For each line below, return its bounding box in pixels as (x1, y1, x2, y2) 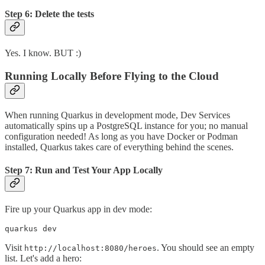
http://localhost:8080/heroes (24, 244, 157, 253)
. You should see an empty (157, 243, 254, 253)
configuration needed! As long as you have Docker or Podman (5, 131, 238, 141)
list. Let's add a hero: (5, 253, 82, 264)
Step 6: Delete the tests (5, 9, 94, 20)
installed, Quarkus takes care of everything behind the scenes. (5, 141, 234, 152)
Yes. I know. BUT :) (5, 48, 81, 59)
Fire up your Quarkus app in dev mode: (5, 204, 152, 215)
